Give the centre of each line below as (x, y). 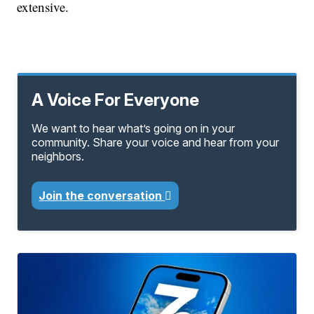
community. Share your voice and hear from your (156, 143)
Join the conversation (102, 196)
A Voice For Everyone (116, 100)
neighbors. (58, 157)
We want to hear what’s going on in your (134, 129)
